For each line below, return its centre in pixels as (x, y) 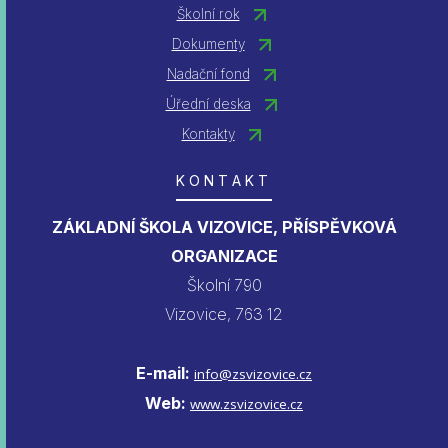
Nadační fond (208, 74)
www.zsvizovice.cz (246, 404)
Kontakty (208, 134)
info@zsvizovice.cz (253, 374)
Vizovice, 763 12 (224, 314)
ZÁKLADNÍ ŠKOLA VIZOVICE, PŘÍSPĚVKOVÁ (224, 227)
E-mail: (165, 373)
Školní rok (208, 14)
